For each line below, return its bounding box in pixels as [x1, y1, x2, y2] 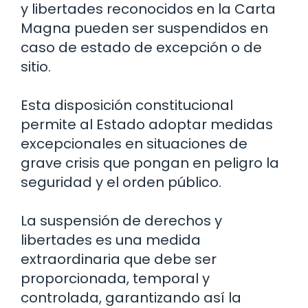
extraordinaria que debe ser [21, 250, 217, 269]
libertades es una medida [21, 230, 201, 250]
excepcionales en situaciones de [21, 134, 247, 154]
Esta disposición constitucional [21, 96, 233, 115]
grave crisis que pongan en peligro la [21, 153, 279, 173]
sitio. [21, 57, 51, 77]
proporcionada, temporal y [21, 269, 210, 289]
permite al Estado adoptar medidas [21, 115, 273, 135]
